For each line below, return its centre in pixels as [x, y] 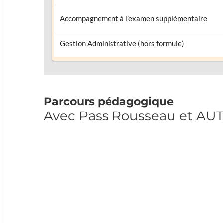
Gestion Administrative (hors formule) [122, 43]
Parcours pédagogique [109, 101]
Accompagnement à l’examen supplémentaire [133, 18]
